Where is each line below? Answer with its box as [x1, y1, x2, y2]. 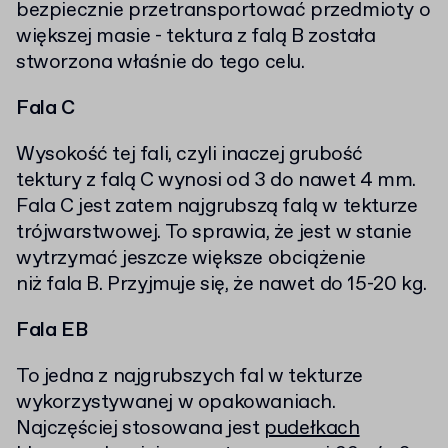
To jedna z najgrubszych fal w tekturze [16, 363, 363, 391]
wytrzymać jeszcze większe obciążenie [16, 245, 366, 273]
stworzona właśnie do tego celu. [16, 49, 305, 77]
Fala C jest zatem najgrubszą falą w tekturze [16, 193, 418, 221]
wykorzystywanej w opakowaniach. [16, 389, 336, 417]
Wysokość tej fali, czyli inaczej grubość [16, 141, 364, 169]
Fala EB [16, 317, 88, 345]
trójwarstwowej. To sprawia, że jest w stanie [16, 219, 412, 247]
